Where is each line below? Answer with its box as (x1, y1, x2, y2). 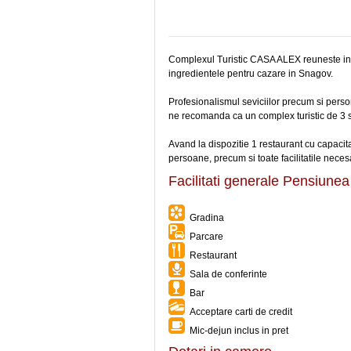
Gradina (185, 212, 224, 223)
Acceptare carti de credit (185, 306, 292, 317)
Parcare (185, 231, 223, 242)
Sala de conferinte (185, 269, 267, 280)
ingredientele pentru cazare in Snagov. (168, 68, 333, 79)
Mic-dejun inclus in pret (185, 325, 288, 336)
